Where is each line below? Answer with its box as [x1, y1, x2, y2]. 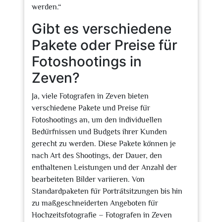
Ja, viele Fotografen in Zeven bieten [32, 92, 149, 101]
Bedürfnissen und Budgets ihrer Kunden [32, 127, 167, 136]
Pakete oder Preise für [32, 37, 177, 54]
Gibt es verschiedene [32, 20, 171, 37]
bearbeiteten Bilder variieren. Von [32, 175, 145, 184]
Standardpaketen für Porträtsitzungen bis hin [32, 187, 182, 196]
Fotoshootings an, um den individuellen [32, 115, 162, 124]
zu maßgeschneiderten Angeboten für [32, 199, 158, 208]
